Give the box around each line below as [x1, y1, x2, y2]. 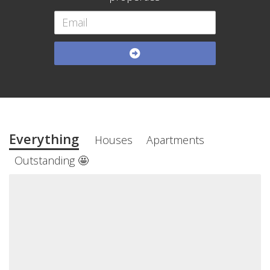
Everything [9, 130, 79, 148]
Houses [94, 133, 133, 147]
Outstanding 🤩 [14, 152, 89, 168]
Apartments [146, 133, 204, 147]
